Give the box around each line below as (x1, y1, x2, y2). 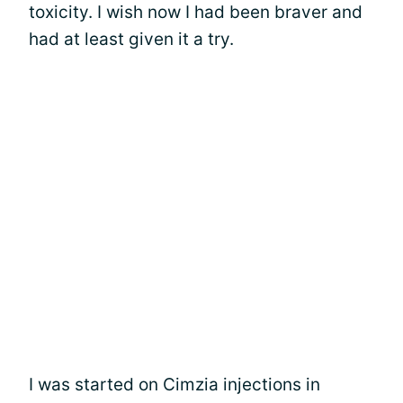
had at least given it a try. (29, 29, 234, 49)
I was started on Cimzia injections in (29, 374, 320, 395)
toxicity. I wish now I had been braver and (29, 2, 363, 22)
